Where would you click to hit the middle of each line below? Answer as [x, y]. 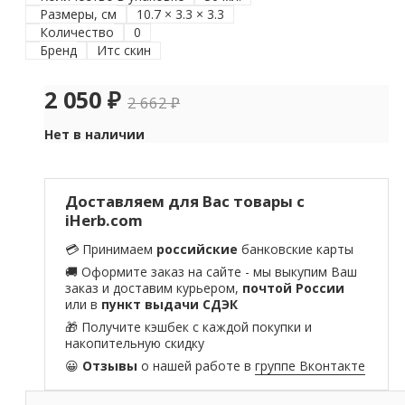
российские [198, 250]
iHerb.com [104, 221]
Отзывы [110, 366]
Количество [77, 33]
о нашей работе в [197, 366]
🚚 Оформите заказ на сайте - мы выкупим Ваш [212, 272]
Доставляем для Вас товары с [185, 202]
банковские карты [296, 250]
